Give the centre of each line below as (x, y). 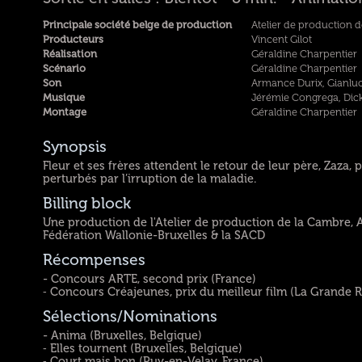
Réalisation (70, 54)
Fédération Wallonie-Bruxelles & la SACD (154, 235)
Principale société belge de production (138, 25)
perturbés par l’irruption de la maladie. (150, 178)
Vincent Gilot (281, 39)
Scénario (65, 68)
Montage (65, 112)
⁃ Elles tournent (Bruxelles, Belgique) (143, 348)
